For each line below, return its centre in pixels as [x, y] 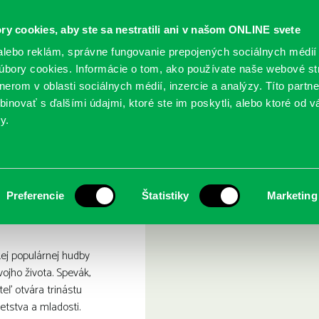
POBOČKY [221, 96]
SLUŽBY [59, 96]
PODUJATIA [141, 96]
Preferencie [35, 195]
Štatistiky [166, 195]
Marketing [292, 195]
